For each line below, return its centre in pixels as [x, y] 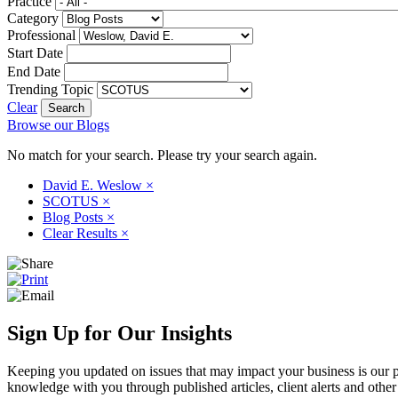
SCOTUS [72, 201]
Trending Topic [50, 89]
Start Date [35, 52]
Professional [41, 35]
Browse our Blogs [58, 124]
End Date [34, 71]
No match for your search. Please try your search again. [162, 155]
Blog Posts [75, 217]
